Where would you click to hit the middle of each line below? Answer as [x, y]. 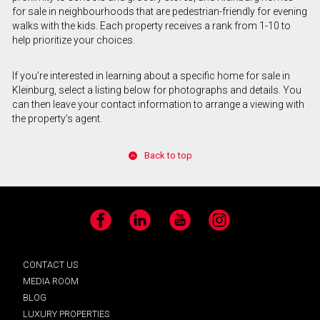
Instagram [230, 226]
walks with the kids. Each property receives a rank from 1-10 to [151, 26]
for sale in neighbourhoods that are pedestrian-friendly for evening [159, 12]
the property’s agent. [57, 119]
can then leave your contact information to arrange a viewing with [158, 105]
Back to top [168, 156]
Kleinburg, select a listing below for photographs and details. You [156, 90]
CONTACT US [50, 265]
